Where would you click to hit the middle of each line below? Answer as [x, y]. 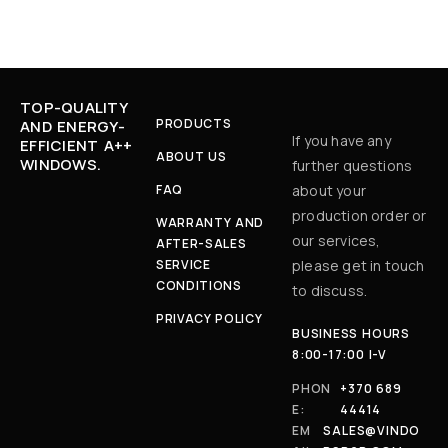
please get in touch [358, 265]
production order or [359, 215]
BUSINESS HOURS [351, 333]
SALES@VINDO [372, 430]
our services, [336, 240]
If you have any [341, 140]
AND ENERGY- [72, 126]
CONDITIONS [199, 285]
